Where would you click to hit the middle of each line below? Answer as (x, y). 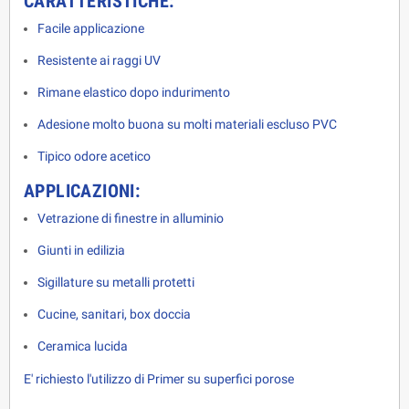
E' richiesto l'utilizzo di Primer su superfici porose (159, 379)
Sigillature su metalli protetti (116, 283)
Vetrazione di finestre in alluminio (132, 219)
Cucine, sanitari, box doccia (115, 315)
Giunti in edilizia (81, 251)
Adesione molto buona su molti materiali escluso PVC (187, 125)
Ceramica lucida (83, 346)
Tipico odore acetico (94, 157)
